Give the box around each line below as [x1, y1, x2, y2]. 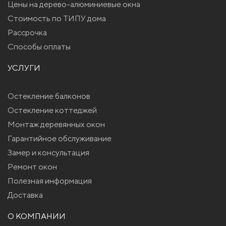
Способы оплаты [8, 42, 71, 51]
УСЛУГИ [8, 63, 40, 73]
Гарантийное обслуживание [8, 134, 111, 143]
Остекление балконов [8, 91, 90, 101]
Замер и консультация [8, 148, 89, 157]
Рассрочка [8, 28, 47, 37]
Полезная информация [8, 176, 92, 186]
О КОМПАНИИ [8, 211, 66, 221]
